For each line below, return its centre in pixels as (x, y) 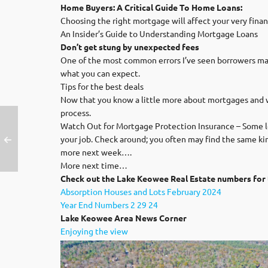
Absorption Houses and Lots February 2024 (141, 191)
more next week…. (96, 152)
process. (76, 112)
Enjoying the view (94, 231)
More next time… (94, 165)
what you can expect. (100, 73)
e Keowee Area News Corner (130, 218)
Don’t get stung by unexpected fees (130, 47)
